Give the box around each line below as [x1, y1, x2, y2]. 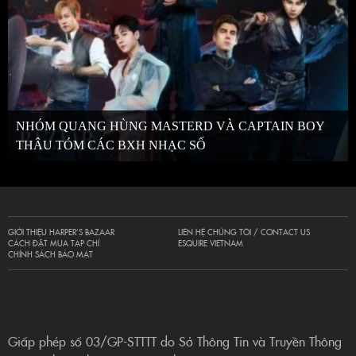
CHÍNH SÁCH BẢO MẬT [8, 249, 93, 261]
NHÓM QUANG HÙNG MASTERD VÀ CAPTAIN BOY [16, 119, 325, 133]
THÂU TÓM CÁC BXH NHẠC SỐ [16, 138, 206, 153]
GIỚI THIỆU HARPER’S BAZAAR [8, 226, 114, 238]
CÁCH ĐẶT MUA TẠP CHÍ [8, 238, 99, 250]
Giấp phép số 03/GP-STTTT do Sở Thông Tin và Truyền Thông [8, 332, 342, 350]
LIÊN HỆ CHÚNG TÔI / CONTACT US [178, 226, 310, 238]
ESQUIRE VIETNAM [178, 238, 243, 250]
